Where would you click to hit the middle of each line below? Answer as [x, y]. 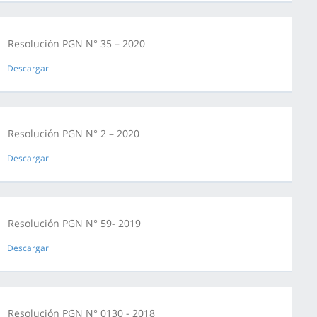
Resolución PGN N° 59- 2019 [74, 223]
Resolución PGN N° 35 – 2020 [76, 44]
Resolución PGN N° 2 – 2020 [74, 133]
